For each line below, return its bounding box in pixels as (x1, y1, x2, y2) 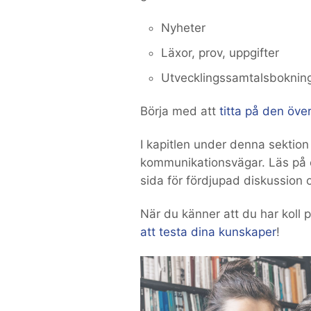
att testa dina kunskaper (140, 225, 276, 239)
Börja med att (140, 104, 219, 118)
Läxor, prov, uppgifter (161, 46, 279, 60)
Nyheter (161, 21, 205, 35)
